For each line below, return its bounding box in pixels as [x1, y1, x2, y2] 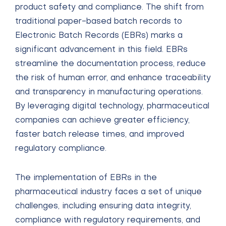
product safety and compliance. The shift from [15, 4, 204, 12]
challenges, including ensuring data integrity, [15, 202, 191, 210]
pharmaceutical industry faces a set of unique [15, 188, 202, 196]
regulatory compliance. [15, 145, 106, 153]
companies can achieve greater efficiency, [15, 117, 190, 125]
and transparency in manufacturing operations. [15, 88, 203, 96]
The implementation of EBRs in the [15, 174, 157, 182]
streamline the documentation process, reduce [15, 60, 206, 68]
